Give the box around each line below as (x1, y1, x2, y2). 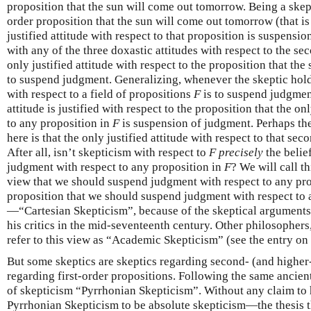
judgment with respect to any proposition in (7, 160, 224, 174)
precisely (219, 145, 263, 159)
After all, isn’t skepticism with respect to (7, 145, 209, 159)
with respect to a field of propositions (7, 87, 194, 101)
